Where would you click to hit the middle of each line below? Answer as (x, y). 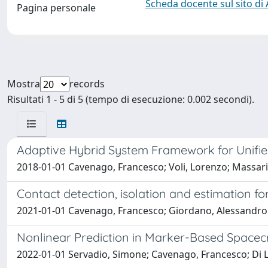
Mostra (24, 84)
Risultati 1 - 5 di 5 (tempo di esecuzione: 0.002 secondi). (131, 99)
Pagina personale (56, 8)
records (87, 84)
